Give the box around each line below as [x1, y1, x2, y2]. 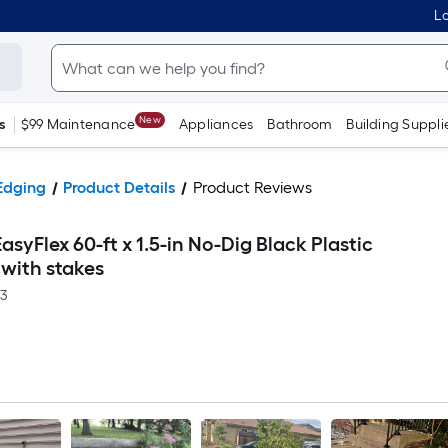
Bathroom [267, 116, 333, 133]
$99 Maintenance [20, 116, 136, 133]
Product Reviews [192, 178, 312, 197]
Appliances [178, 116, 254, 133]
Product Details [63, 178, 176, 197]
